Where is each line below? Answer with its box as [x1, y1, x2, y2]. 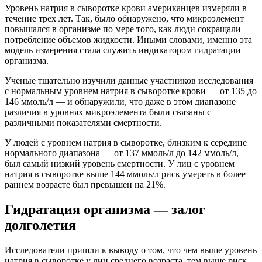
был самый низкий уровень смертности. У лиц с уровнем [5, 158, 235, 169]
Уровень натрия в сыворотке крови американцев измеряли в [5, 3, 247, 13]
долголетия [5, 218, 76, 233]
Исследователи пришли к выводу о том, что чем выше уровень [5, 245, 257, 256]
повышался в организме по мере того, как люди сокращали [5, 24, 241, 35]
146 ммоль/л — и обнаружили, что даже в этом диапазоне [5, 96, 236, 107]
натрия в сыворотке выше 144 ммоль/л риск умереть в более [5, 169, 246, 180]
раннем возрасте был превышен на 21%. [5, 180, 166, 190]
